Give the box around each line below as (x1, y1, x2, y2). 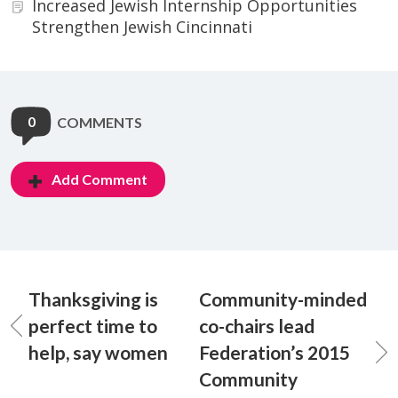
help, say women (28, 341, 168, 364)
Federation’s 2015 (199, 341, 350, 364)
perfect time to (28, 314, 157, 338)
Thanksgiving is (28, 288, 158, 311)
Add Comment (52, 171, 147, 188)
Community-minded (199, 288, 367, 311)
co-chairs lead (199, 314, 314, 338)
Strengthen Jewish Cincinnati (32, 16, 252, 38)
